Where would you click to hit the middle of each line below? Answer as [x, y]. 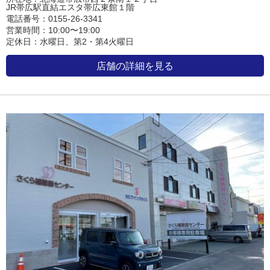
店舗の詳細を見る [135, 65]
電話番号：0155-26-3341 [54, 18]
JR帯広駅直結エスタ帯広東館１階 [70, 7]
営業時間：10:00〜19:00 [53, 30]
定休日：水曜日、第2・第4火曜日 [70, 41]
